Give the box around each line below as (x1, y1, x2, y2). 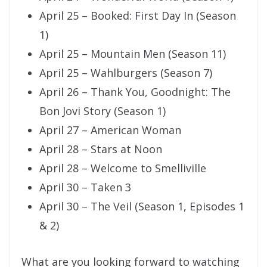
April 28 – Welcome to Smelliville (39, 161, 206, 176)
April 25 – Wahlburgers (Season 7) (39, 66, 212, 80)
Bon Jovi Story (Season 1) (39, 104, 166, 119)
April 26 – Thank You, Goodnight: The (39, 85, 231, 100)
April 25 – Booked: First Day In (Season (39, 8, 236, 23)
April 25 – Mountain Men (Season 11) (39, 46, 226, 61)
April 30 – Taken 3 (39, 180, 131, 195)
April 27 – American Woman (39, 123, 181, 138)
